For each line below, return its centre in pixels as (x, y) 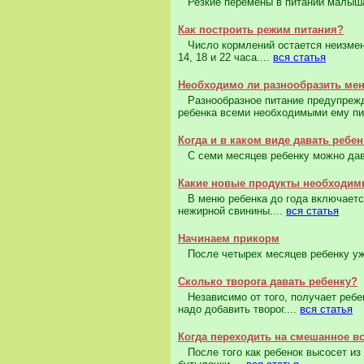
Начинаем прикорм (229, 239)
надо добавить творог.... (239, 310)
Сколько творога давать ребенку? (268, 282)
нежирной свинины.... (232, 211)
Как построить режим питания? (261, 30)
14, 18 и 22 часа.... (225, 58)
